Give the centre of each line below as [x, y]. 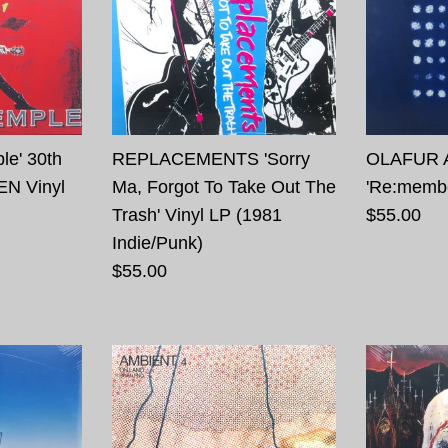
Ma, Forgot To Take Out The [223, 187]
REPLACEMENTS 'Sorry [210, 159]
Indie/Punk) [157, 243]
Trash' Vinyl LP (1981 [196, 215]
